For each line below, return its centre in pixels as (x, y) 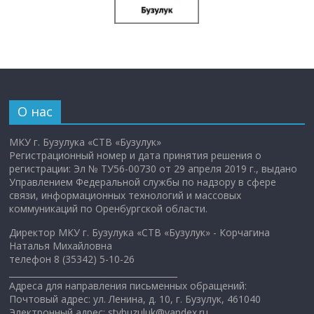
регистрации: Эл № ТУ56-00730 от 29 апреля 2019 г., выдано (153, 168)
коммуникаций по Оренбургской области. (109, 208)
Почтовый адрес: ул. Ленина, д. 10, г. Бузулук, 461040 (135, 299)
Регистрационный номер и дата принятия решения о (136, 155)
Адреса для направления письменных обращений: (128, 285)
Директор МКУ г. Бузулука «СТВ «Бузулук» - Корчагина (140, 232)
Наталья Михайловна (61, 245)
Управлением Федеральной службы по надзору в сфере (143, 182)
